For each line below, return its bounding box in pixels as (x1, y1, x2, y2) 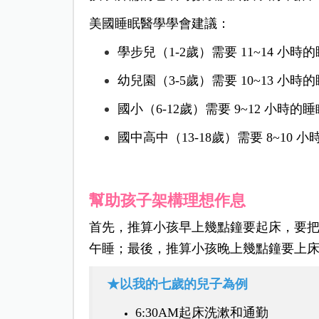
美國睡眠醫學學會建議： (88, 16, 230, 31)
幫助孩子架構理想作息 (88, 192, 246, 210)
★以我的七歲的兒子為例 (106, 277, 248, 292)
